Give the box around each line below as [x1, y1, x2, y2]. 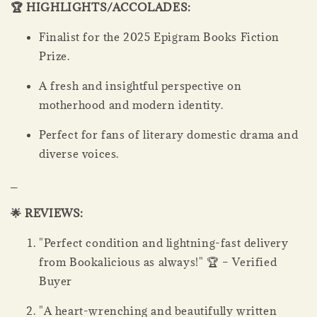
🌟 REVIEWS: [11, 205, 83, 220]
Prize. [39, 48, 70, 63]
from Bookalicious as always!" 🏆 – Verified [39, 254, 277, 269]
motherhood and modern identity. [39, 97, 224, 112]
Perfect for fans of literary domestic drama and [39, 127, 299, 142]
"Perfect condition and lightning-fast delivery [39, 235, 289, 250]
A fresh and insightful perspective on [39, 78, 242, 93]
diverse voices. [39, 146, 119, 161]
